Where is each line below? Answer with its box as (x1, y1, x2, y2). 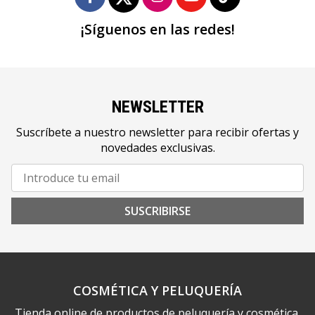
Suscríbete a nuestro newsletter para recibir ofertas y (16, 124, 299, 140)
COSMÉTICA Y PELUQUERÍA (73, 281, 242, 299)
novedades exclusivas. (100, 139, 215, 155)
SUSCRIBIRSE (124, 202, 191, 219)
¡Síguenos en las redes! (80, 19, 235, 39)
